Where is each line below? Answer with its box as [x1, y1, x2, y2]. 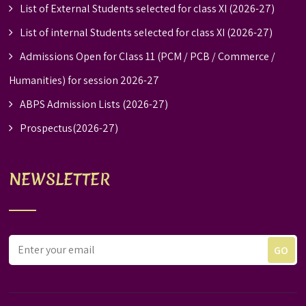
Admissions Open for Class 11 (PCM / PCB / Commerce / [20, 49, 276, 64]
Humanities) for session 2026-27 [9, 73, 160, 88]
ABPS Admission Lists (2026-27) [20, 97, 169, 112]
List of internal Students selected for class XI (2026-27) [20, 25, 273, 40]
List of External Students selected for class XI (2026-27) [20, 1, 275, 16]
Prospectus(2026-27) [20, 121, 119, 136]
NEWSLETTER [9, 169, 111, 191]
